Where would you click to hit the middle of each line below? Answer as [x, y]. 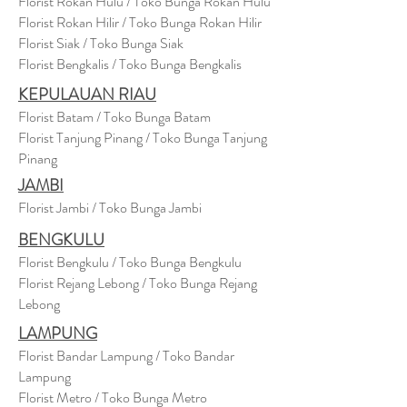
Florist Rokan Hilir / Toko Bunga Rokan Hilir [140, 22]
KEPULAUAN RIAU [87, 94]
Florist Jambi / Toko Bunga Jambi [110, 208]
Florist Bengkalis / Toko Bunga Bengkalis [130, 64]
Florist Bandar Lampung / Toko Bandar [126, 356]
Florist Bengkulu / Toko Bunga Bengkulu [130, 262]
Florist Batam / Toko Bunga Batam [114, 117]
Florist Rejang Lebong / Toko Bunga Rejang [138, 283]
